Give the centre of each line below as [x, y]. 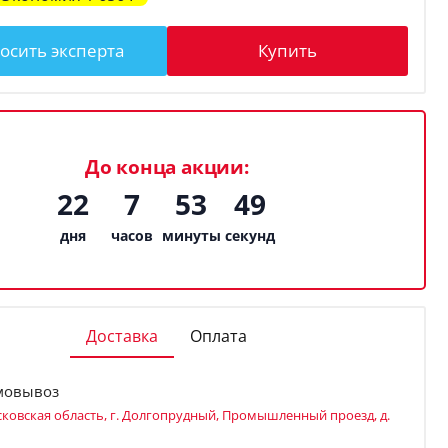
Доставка [122, 336]
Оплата [219, 336]
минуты [191, 235]
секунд [250, 235]
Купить [287, 51]
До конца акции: [166, 166]
